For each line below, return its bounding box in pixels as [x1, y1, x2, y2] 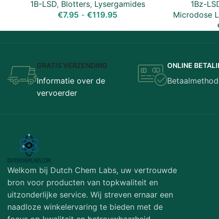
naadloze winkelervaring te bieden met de [7, 201, 163, 212]
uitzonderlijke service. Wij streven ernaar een [7, 189, 173, 199]
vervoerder [37, 88, 77, 98]
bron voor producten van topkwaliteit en [7, 177, 158, 187]
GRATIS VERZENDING [37, 61, 108, 70]
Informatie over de [37, 76, 105, 86]
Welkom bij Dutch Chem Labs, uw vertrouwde [7, 165, 177, 175]
